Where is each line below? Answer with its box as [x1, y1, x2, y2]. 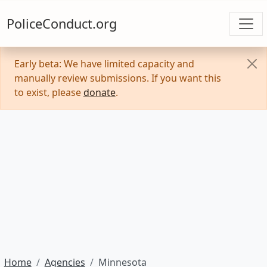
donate [83, 86, 116, 100]
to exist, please [14, 86, 83, 100]
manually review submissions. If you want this [14, 72, 221, 85]
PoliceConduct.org [6, 17, 117, 35]
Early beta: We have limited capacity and [14, 57, 194, 71]
